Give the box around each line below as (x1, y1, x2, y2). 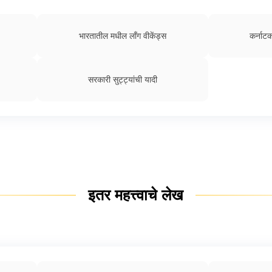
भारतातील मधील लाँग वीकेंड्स (78, 30, 166, 41)
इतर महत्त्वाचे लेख (88, 185, 184, 204)
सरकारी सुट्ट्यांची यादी (87, 73, 157, 85)
